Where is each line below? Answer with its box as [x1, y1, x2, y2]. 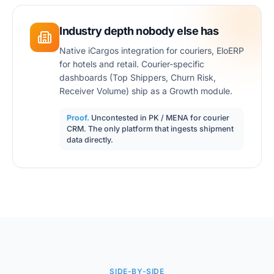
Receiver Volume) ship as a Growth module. [59, 86, 232, 96]
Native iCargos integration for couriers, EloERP [59, 45, 244, 56]
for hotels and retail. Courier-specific [59, 59, 204, 69]
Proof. [67, 113, 89, 122]
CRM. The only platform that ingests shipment [67, 124, 234, 133]
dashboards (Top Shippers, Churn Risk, [59, 72, 216, 83]
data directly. [67, 135, 113, 144]
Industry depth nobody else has [59, 24, 219, 37]
